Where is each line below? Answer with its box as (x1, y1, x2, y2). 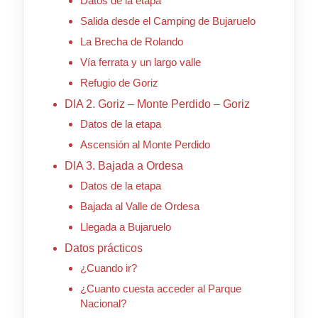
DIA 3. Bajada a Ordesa (64, 160, 183, 172)
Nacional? (79, 297, 126, 310)
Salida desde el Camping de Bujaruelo (79, 15, 256, 28)
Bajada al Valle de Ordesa (79, 200, 199, 213)
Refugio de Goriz (79, 77, 158, 89)
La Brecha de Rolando (79, 35, 183, 48)
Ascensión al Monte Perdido (79, 138, 210, 151)
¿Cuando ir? (79, 262, 137, 275)
